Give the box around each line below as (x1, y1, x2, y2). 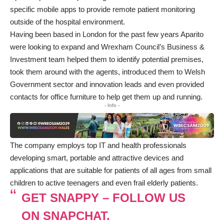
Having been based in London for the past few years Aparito (10, 29, 203, 38)
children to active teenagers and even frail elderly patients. (10, 178, 198, 187)
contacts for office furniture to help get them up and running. (10, 92, 202, 101)
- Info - (104, 102, 119, 108)
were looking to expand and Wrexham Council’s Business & (10, 42, 204, 51)
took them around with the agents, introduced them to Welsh (10, 67, 205, 76)
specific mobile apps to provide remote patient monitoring (10, 4, 195, 13)
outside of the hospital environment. (10, 17, 125, 26)
